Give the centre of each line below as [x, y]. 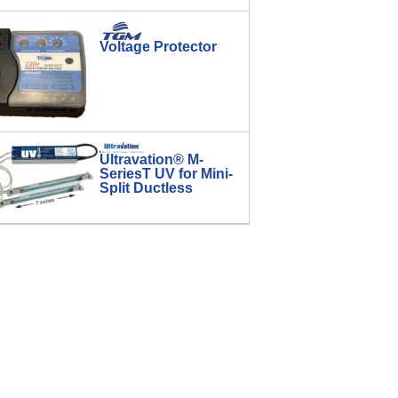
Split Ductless [146, 188]
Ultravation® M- [151, 159]
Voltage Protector [158, 47]
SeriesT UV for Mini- [166, 174]
